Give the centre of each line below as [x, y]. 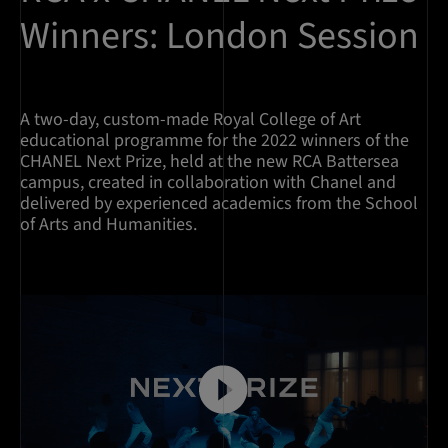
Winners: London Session [219, 36]
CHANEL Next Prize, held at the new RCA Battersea [209, 161]
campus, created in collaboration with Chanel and [208, 182]
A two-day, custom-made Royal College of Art [190, 119]
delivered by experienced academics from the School [219, 203]
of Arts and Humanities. [108, 224]
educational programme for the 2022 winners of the [214, 140]
